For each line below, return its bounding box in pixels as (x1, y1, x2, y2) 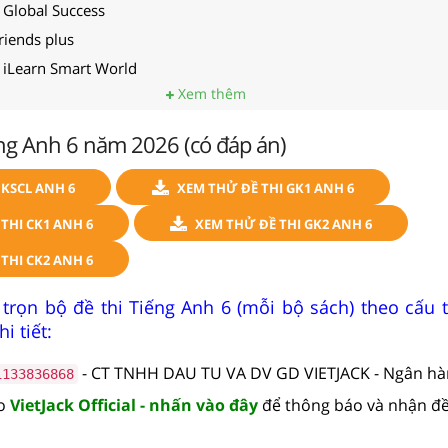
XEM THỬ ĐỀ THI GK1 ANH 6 (176, 178, 354, 197)
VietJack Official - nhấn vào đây (10, 393, 258, 416)
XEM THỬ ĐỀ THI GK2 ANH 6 (194, 214, 372, 233)
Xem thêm (173, 83, 246, 103)
